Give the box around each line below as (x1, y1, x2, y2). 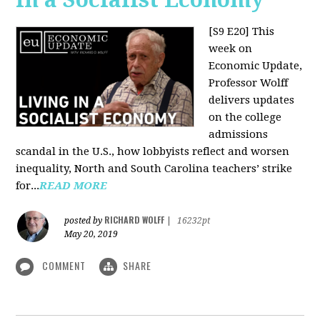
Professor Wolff (209, 76, 289, 89)
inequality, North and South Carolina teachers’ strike (16, 161, 293, 175)
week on (209, 41, 253, 55)
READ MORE (39, 179, 108, 192)
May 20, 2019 (64, 229, 119, 239)
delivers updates (209, 93, 295, 106)
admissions (209, 127, 269, 141)
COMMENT (39, 257, 89, 273)
